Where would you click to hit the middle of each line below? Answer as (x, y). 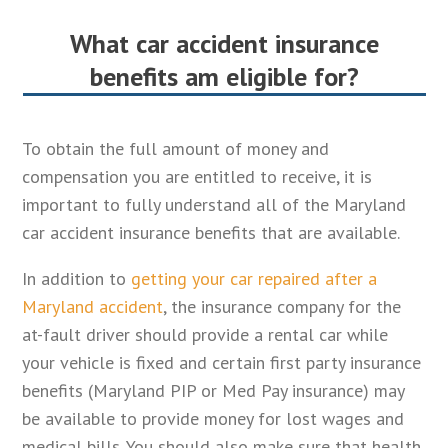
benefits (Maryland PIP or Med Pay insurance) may (213, 391)
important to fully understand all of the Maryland (214, 205)
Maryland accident (93, 307)
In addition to (77, 279)
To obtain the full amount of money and (176, 149)
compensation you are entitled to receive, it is (197, 177)
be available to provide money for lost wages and (213, 419)
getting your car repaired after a (254, 279)
